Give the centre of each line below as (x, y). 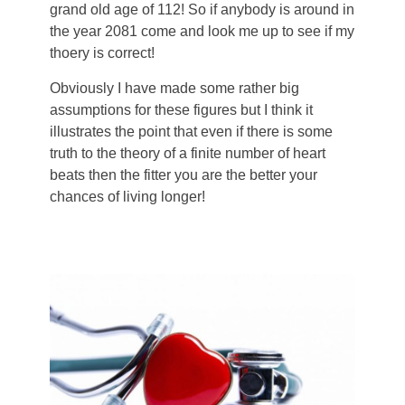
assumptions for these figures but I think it (181, 109)
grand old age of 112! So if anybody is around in (202, 10)
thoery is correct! (102, 53)
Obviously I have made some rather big (174, 88)
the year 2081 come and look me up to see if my (202, 32)
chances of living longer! (127, 196)
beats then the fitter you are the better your (184, 174)
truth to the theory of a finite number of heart (188, 153)
